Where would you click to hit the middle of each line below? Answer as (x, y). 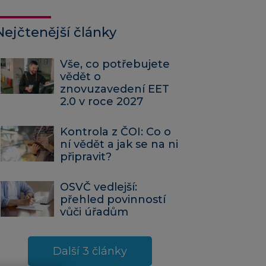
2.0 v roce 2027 (102, 102)
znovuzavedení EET (115, 89)
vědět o (80, 77)
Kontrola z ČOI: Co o (115, 132)
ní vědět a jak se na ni (119, 145)
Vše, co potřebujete (115, 64)
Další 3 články (90, 251)
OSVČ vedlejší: (99, 187)
